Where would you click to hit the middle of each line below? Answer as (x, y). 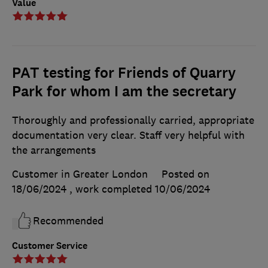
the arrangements (54, 150)
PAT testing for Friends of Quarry (124, 73)
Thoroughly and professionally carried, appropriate (133, 120)
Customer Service (50, 245)
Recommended (68, 220)
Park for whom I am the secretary (124, 91)
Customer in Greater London (80, 174)
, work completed (112, 189)
